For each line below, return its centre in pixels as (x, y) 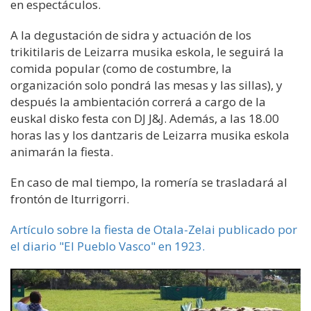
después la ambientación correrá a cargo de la (138, 102)
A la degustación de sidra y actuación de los (131, 35)
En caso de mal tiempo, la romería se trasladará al (149, 182)
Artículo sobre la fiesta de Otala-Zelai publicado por (154, 229)
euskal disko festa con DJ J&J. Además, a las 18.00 (145, 118)
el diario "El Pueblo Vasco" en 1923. (108, 246)
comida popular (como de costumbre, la (121, 68)
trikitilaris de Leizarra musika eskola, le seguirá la (147, 52)
